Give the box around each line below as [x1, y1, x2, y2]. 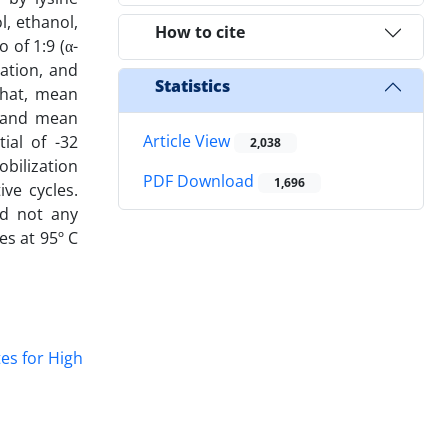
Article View [143, 129, 234, 152]
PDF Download [143, 170, 258, 193]
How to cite [155, 21, 245, 44]
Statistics [155, 75, 230, 98]
